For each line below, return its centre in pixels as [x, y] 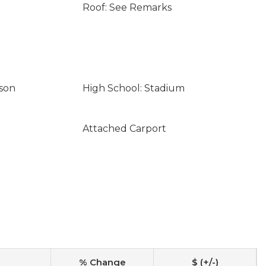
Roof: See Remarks [127, 7]
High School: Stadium [133, 88]
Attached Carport [124, 129]
